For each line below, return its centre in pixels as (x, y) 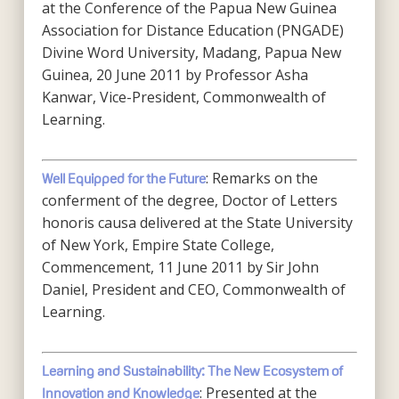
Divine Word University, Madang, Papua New (191, 53)
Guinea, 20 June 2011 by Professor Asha (175, 75)
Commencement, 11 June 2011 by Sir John (180, 267)
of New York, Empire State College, (158, 245)
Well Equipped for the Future (123, 179)
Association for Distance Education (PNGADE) (192, 30)
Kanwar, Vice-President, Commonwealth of (183, 97)
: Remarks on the (261, 178)
